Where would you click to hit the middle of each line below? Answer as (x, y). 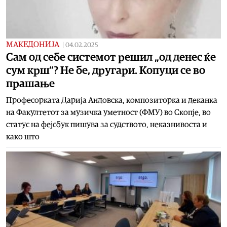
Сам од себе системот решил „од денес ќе (111, 57)
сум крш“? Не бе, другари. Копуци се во (106, 70)
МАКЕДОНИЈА (33, 44)
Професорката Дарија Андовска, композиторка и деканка (112, 100)
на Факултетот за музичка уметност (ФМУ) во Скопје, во (108, 112)
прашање (30, 83)
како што (23, 137)
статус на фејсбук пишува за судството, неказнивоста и (107, 124)
